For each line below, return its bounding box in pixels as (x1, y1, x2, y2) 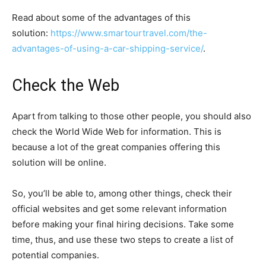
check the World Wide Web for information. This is (12, 125, 221, 137)
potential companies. (12, 249, 99, 261)
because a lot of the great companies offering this (12, 141, 220, 153)
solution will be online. (12, 156, 106, 168)
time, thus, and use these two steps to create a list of (12, 233, 233, 245)
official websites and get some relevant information (12, 202, 227, 214)
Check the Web (12, 75, 119, 95)
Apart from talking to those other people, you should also (12, 110, 251, 122)
